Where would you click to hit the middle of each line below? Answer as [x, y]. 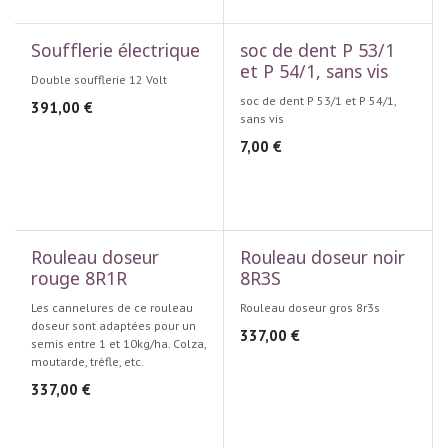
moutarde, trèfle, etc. [87, 361]
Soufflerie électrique [115, 52]
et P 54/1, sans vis [313, 73]
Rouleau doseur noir [322, 259]
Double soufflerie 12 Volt [99, 79]
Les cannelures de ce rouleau [112, 307]
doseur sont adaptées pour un [113, 325]
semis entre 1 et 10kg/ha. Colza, [118, 343]
